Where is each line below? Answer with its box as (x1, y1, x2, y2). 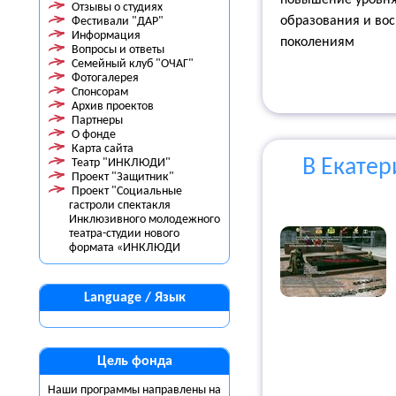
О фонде (72, 128, 116, 141)
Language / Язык (83, 291, 186, 305)
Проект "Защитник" (72, 171, 174, 184)
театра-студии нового (69, 227, 179, 240)
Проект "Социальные (72, 185, 182, 198)
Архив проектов (72, 100, 154, 113)
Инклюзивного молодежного (69, 213, 220, 226)
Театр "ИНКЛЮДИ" (72, 156, 171, 170)
